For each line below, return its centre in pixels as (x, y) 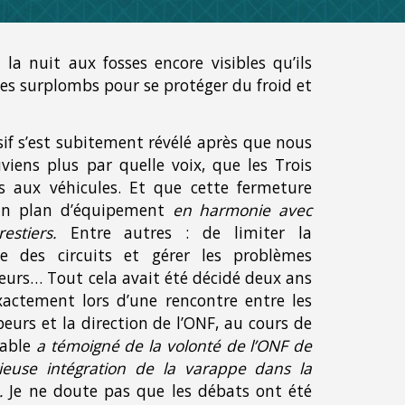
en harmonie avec (242, 210)
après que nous (252, 142)
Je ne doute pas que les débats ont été (161, 391)
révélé (170, 142)
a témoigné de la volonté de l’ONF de (174, 346)
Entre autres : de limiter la (191, 233)
